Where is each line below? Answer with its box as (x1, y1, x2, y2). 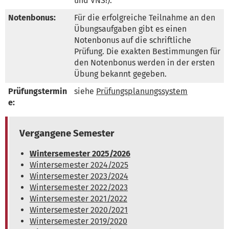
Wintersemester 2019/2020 (30, 216, 127, 226)
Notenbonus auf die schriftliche (74, 35, 191, 45)
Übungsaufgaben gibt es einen (74, 24, 187, 34)
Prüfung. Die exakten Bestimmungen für (74, 46, 220, 56)
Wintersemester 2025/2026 (30, 148, 130, 158)
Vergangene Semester (19, 127, 114, 139)
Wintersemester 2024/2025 (30, 159, 128, 170)
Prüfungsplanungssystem (96, 86, 188, 96)
